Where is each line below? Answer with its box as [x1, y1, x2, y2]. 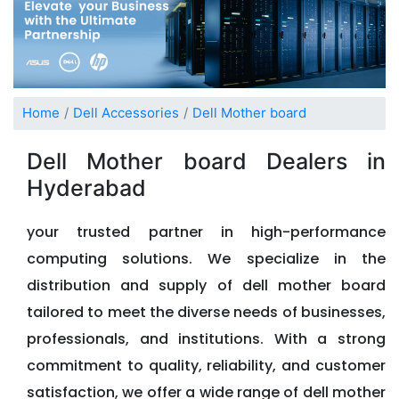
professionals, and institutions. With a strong [27, 328, 386, 349]
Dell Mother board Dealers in [27, 147, 386, 175]
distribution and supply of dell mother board [27, 274, 386, 296]
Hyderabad [27, 174, 146, 201]
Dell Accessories [73, 104, 179, 122]
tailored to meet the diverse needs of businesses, [27, 301, 386, 322]
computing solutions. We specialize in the [27, 248, 386, 269]
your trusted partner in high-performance [27, 221, 386, 242]
